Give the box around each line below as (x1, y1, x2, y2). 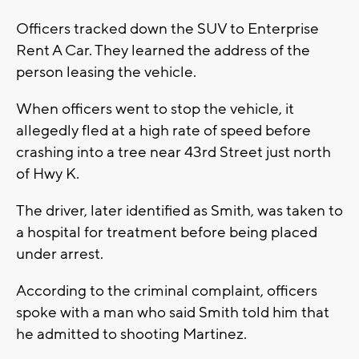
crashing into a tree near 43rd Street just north (16, 142, 331, 162)
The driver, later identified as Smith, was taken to (16, 200, 343, 220)
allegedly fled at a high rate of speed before (16, 120, 311, 140)
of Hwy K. (16, 163, 83, 184)
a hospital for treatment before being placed (16, 222, 317, 242)
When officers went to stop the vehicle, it (16, 99, 294, 119)
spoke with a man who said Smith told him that (16, 302, 329, 322)
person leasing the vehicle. (16, 62, 196, 82)
